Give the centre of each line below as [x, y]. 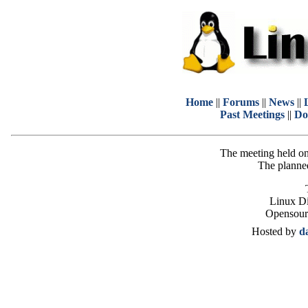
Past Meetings [252, 114]
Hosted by [275, 231]
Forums [241, 102]
